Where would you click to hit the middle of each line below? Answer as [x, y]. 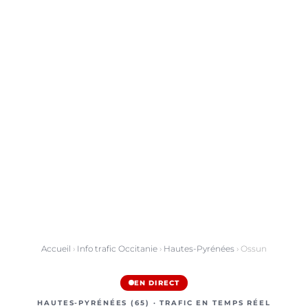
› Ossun [251, 249]
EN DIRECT [157, 282]
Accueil [56, 249]
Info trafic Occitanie [117, 249]
